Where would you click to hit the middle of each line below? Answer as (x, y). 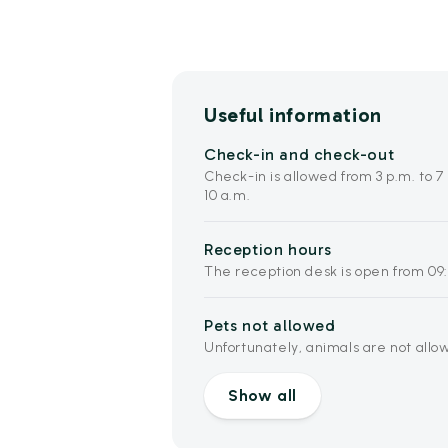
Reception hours (268, 249)
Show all (262, 395)
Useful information (293, 114)
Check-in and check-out (299, 154)
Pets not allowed (270, 325)
